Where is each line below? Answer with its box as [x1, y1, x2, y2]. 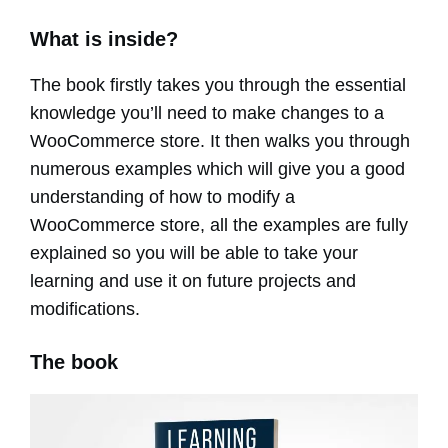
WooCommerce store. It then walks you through [30, 131, 410, 152]
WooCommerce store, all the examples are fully [30, 215, 408, 236]
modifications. [30, 299, 140, 320]
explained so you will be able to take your [30, 243, 358, 264]
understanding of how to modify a [30, 187, 295, 208]
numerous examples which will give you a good [30, 159, 405, 180]
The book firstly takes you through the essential [30, 75, 406, 96]
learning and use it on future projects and [30, 271, 356, 292]
